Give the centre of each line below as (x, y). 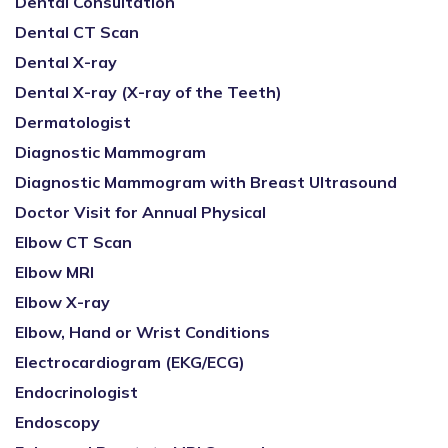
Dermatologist (73, 122)
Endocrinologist (76, 392)
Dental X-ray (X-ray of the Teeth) (148, 92)
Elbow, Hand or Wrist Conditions (142, 332)
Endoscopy (57, 422)
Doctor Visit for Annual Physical (140, 212)
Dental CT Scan (77, 32)
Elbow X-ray (62, 302)
